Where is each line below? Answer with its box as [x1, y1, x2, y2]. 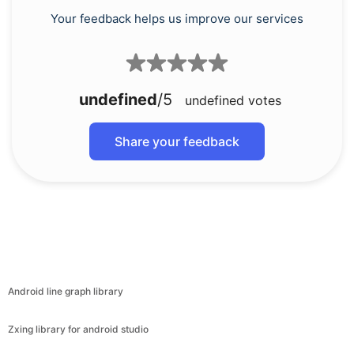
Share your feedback [115, 134, 239, 149]
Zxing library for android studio [8, 323, 149, 335]
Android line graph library [8, 285, 123, 297]
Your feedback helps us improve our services [51, 11, 303, 26]
